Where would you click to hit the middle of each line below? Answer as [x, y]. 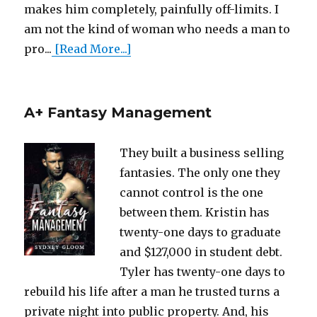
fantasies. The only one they [200, 172]
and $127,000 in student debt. [201, 252]
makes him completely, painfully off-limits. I [152, 9]
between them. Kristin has [194, 212]
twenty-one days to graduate [200, 232]
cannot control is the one [191, 192]
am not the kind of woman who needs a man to [157, 29]
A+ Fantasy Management [118, 112]
